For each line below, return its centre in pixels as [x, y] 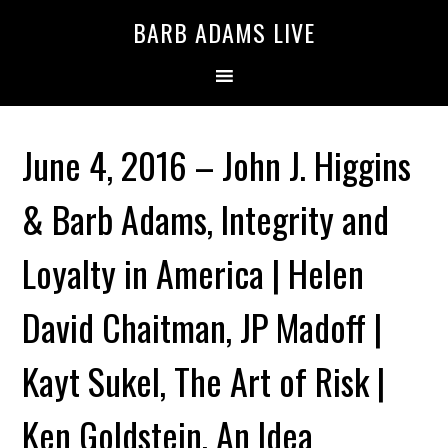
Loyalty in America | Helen [193, 272]
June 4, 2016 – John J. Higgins [217, 164]
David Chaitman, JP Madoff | [202, 326]
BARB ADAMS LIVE [224, 32]
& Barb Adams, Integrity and [206, 218]
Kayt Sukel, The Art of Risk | [204, 380]
